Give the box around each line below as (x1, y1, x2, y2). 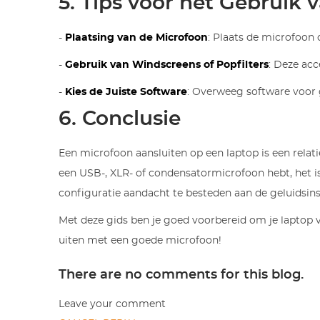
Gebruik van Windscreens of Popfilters (65, 59, 269, 70)
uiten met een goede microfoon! (59, 235, 222, 246)
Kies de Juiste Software (65, 86, 188, 97)
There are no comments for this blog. (59, 268, 304, 281)
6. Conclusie (59, 109, 181, 129)
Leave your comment (59, 299, 166, 309)
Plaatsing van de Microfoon (65, 32, 209, 43)
